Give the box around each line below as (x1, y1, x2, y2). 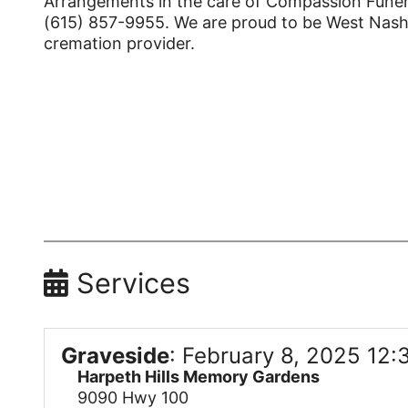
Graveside (61, 342, 170, 369)
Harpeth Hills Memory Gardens (77, 366, 321, 386)
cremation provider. (44, 34, 196, 53)
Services (68, 266, 191, 300)
